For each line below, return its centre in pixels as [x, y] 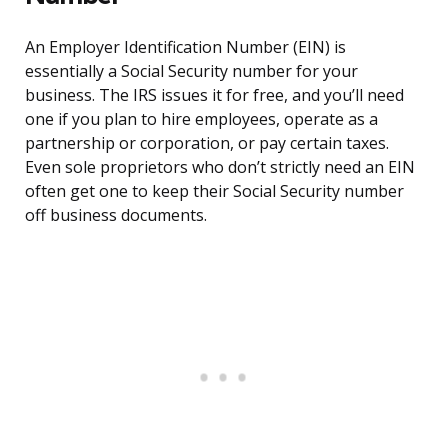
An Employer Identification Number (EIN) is [185, 47]
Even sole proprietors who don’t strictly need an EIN [220, 167]
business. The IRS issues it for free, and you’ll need [214, 95]
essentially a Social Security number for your [191, 71]
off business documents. [116, 215]
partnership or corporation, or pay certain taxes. [207, 143]
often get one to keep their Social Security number [214, 191]
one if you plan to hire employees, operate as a [201, 119]
